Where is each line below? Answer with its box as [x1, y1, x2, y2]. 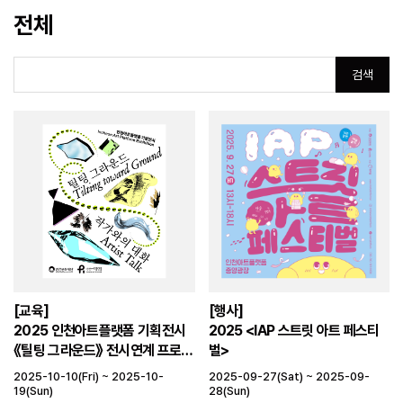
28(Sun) [208, 383, 250, 398]
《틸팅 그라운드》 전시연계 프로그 [13, 341, 193, 359]
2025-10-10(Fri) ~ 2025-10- [13, 369, 164, 383]
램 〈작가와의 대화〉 [28, 361, 113, 379]
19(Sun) [13, 383, 53, 398]
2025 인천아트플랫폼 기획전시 [13, 321, 186, 339]
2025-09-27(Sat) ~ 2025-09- [208, 369, 370, 383]
